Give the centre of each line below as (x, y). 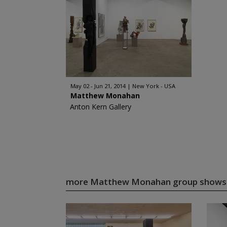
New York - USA (154, 86)
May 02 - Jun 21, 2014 (98, 86)
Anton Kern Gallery (100, 107)
